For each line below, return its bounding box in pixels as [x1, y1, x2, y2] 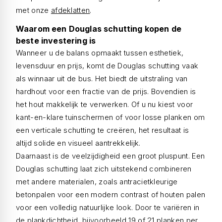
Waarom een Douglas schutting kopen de [16, 24, 181, 34]
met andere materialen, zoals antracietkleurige [16, 177, 178, 186]
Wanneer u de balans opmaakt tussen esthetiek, [16, 48, 184, 57]
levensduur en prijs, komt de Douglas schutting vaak [16, 61, 199, 70]
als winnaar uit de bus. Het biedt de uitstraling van [16, 74, 188, 83]
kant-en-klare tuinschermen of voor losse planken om [16, 112, 205, 122]
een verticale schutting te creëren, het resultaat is [16, 125, 189, 135]
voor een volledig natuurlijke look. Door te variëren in [16, 203, 200, 212]
